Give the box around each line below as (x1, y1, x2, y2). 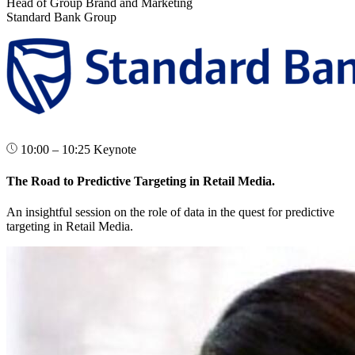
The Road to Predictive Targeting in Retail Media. (6, 174, 275, 188)
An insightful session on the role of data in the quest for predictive (6, 204, 334, 219)
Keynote (94, 143, 136, 157)
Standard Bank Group (6, 10, 116, 25)
